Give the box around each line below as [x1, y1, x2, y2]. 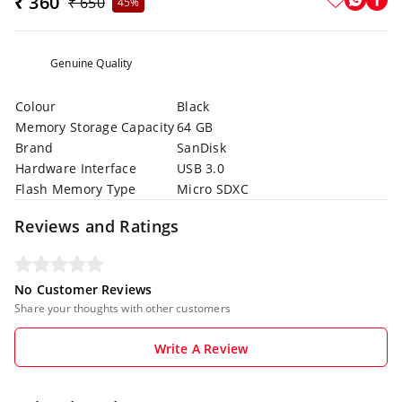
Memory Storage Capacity [15, 118, 175, 135]
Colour [15, 98, 57, 115]
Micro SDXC [177, 180, 249, 197]
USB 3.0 [177, 160, 224, 177]
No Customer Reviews [14, 281, 153, 298]
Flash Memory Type [15, 180, 136, 197]
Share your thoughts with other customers [14, 301, 231, 316]
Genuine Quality [50, 56, 133, 71]
